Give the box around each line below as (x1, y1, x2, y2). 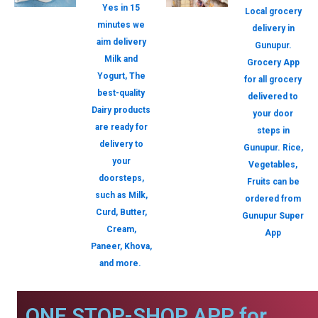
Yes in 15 (102, 3, 140, 13)
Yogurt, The (97, 71, 146, 81)
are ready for (94, 122, 148, 132)
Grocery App (246, 57, 300, 67)
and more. (99, 258, 143, 268)
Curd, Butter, (95, 207, 147, 217)
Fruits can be (246, 177, 300, 187)
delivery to (99, 139, 143, 149)
